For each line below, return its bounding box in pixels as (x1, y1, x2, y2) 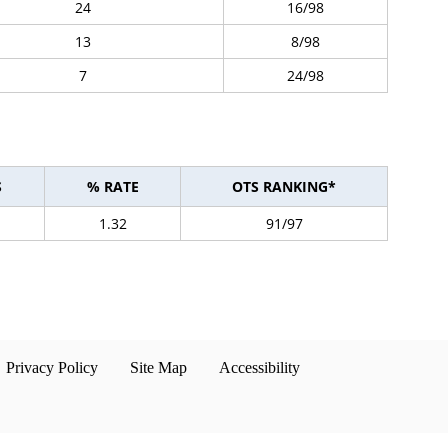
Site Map (130, 359, 187, 377)
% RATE (86, 177, 139, 197)
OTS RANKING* (232, 177, 336, 197)
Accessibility (219, 359, 300, 377)
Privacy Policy (6, 359, 98, 377)
